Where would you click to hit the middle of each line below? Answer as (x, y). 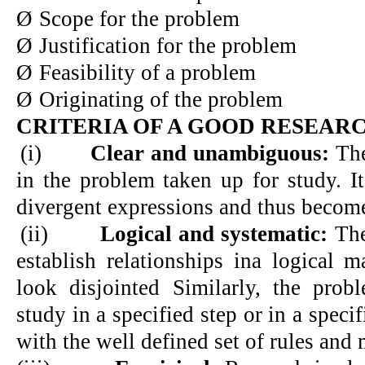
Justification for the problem (168, 45)
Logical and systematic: (217, 233)
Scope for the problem (139, 18)
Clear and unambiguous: (210, 153)
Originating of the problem (161, 99)
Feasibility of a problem (147, 72)
